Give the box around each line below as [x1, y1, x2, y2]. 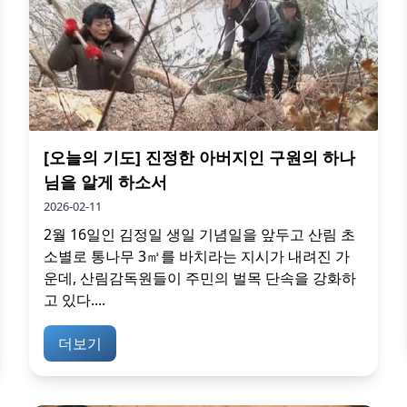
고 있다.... [44, 289, 105, 310]
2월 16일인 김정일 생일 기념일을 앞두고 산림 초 [44, 223, 355, 244]
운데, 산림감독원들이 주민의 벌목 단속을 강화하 [44, 267, 356, 288]
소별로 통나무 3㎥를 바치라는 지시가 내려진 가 [44, 245, 350, 266]
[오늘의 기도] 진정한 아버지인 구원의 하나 [44, 145, 355, 168]
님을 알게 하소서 [44, 170, 167, 193]
